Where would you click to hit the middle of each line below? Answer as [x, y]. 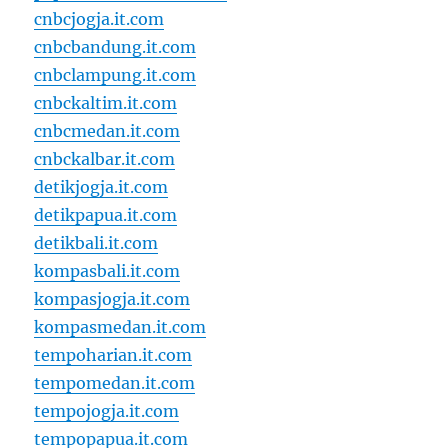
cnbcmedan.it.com [107, 131]
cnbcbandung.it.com [115, 47]
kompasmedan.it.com [120, 327]
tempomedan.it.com [115, 383]
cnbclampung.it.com [115, 75]
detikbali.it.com [96, 243]
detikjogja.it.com [101, 187]
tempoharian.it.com [113, 355]
